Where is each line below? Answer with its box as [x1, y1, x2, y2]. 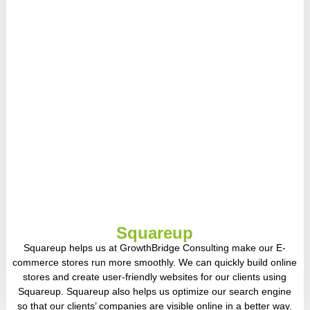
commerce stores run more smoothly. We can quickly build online [12, 256, 298, 268]
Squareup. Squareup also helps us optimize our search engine [18, 285, 292, 297]
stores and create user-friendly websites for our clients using [23, 271, 287, 282]
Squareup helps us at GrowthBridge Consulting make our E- [24, 241, 286, 253]
